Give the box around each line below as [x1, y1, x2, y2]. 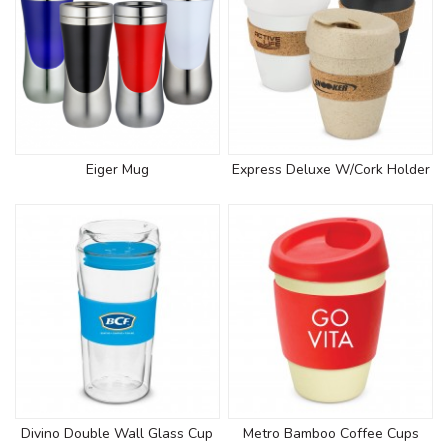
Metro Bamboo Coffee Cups [242, 423, 419, 443]
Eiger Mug [85, 159, 149, 179]
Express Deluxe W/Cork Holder [231, 159, 430, 179]
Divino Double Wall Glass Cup [21, 423, 214, 443]
